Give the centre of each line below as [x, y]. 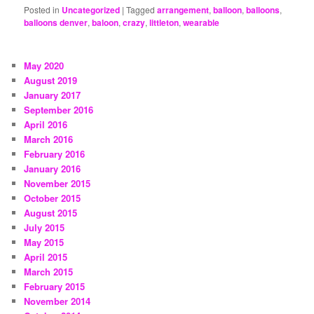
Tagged [141, 9]
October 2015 [53, 198]
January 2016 [53, 168]
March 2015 [49, 271]
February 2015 [55, 286]
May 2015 [44, 242]
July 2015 [45, 227]
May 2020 [44, 65]
